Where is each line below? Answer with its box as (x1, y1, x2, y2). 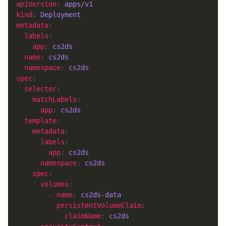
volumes (40, 180, 69, 188)
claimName (65, 212, 101, 220)
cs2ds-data (81, 191, 121, 199)
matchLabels (32, 95, 77, 103)
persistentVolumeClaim (56, 201, 141, 209)
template (24, 117, 56, 125)
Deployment (40, 11, 81, 19)
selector (24, 85, 56, 93)
